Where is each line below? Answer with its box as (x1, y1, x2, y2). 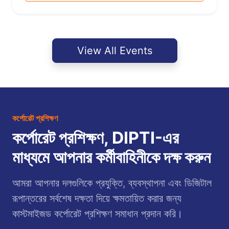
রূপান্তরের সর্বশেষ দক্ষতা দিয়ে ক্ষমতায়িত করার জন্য (12, 192, 181, 204)
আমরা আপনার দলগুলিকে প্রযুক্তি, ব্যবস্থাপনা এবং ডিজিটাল (12, 176, 212, 189)
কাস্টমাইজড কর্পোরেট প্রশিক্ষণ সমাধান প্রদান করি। (12, 207, 182, 220)
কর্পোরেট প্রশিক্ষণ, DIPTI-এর (12, 127, 179, 148)
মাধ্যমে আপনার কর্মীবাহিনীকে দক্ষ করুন (12, 147, 211, 167)
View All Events (77, 44, 152, 57)
